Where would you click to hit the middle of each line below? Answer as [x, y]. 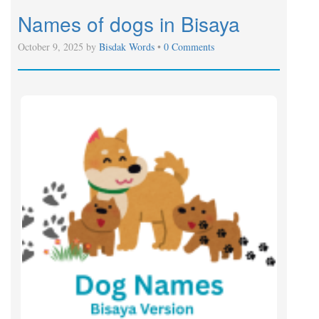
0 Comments [189, 46]
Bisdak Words [128, 46]
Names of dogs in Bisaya [129, 23]
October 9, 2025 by [58, 46]
